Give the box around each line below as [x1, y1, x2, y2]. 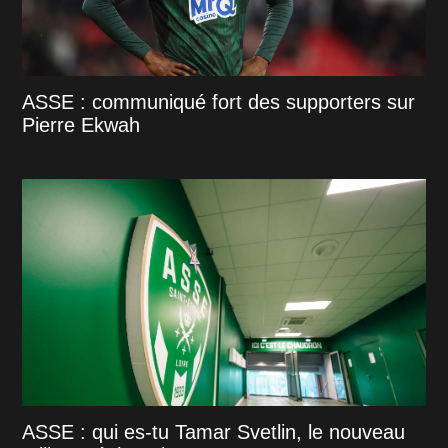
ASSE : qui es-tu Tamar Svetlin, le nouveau [22, 420, 406, 443]
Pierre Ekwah [22, 113, 141, 136]
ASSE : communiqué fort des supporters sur [22, 90, 416, 113]
